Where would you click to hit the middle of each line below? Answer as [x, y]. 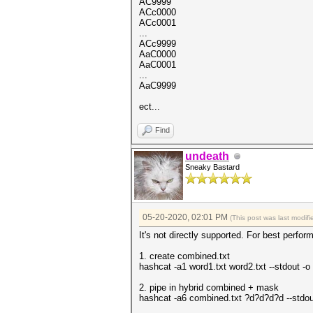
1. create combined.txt [184, 256]
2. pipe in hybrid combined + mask [209, 287]
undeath [207, 156]
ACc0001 [158, 23]
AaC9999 [158, 86]
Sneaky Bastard [212, 167]
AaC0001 [158, 65]
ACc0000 [158, 12]
